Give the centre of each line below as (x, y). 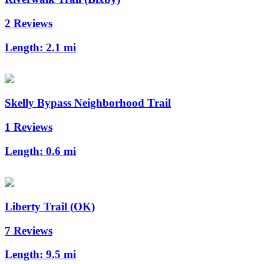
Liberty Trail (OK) (50, 207)
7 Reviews (29, 230)
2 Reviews (29, 23)
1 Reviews (29, 127)
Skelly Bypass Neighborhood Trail (88, 103)
